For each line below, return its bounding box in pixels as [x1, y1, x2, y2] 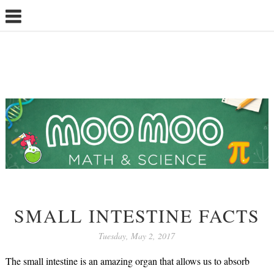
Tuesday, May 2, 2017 [98, 229, 176, 242]
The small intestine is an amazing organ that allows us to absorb [5, 254, 250, 267]
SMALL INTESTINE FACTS [13, 202, 260, 228]
